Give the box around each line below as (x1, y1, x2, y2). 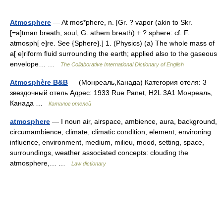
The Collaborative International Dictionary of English (60, 61, 184, 67)
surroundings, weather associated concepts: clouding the (10, 149, 188, 157)
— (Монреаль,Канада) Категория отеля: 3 (68, 78, 207, 86)
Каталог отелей (49, 101, 91, 107)
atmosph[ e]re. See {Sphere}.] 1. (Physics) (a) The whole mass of (10, 39, 215, 47)
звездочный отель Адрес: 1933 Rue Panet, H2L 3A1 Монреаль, (10, 89, 213, 97)
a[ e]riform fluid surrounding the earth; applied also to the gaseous (10, 50, 217, 57)
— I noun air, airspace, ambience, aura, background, (50, 117, 217, 125)
